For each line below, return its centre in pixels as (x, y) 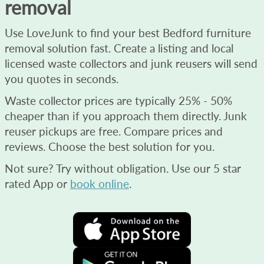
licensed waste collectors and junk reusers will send (131, 63)
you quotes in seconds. (62, 78)
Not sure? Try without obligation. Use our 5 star (123, 168)
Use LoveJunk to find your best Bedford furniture (128, 32)
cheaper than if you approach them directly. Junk (126, 115)
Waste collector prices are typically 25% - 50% (118, 100)
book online (100, 183)
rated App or (37, 183)
